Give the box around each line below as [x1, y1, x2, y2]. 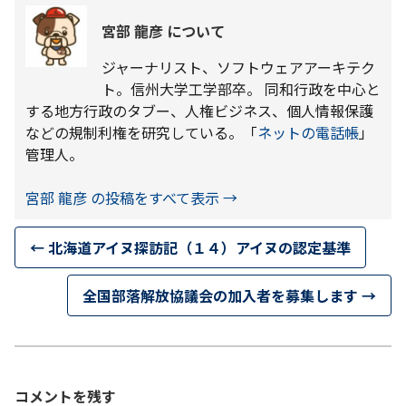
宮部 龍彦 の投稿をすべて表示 [25, 187, 223, 209]
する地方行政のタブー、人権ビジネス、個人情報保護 [25, 100, 373, 122]
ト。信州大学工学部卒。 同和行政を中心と [101, 78, 381, 101]
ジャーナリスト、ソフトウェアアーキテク [101, 56, 375, 79]
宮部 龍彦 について [101, 20, 225, 43]
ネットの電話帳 [257, 121, 359, 144]
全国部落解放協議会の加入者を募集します [82, 284, 362, 306]
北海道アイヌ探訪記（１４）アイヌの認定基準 [44, 236, 351, 258]
